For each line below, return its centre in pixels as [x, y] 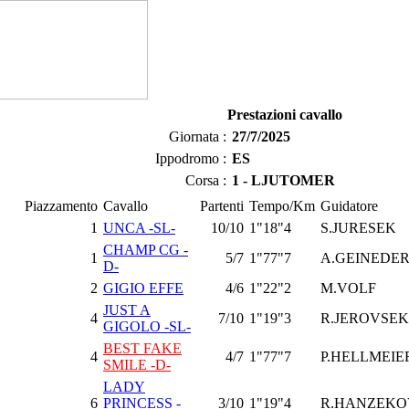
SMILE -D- [137, 365]
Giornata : [198, 136]
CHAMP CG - [146, 250]
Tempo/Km [282, 206]
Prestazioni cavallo [285, 115]
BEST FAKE [142, 348]
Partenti [222, 206]
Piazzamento [61, 206]
